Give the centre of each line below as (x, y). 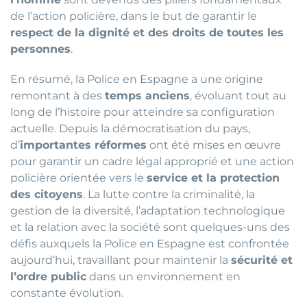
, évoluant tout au (238, 96)
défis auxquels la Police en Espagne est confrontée (150, 244)
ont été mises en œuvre (214, 145)
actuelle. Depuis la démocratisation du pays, (130, 129)
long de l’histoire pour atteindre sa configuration (143, 112)
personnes (40, 49)
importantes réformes (83, 145)
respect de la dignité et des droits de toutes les (147, 33)
